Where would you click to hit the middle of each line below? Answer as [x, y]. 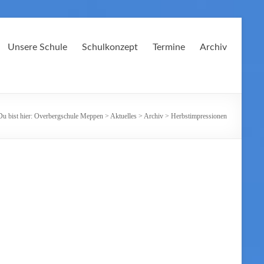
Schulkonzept [110, 47]
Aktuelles [123, 116]
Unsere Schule [37, 47]
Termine [169, 47]
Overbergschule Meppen [69, 116]
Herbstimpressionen [199, 116]
